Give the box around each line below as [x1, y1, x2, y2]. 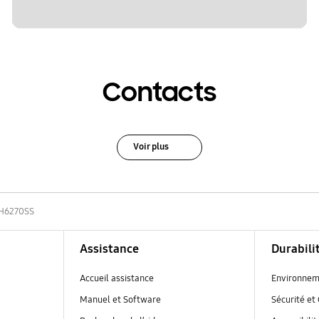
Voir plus [132, 140, 169, 152]
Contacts [103, 76, 216, 110]
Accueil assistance [79, 272, 154, 284]
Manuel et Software [79, 293, 161, 305]
